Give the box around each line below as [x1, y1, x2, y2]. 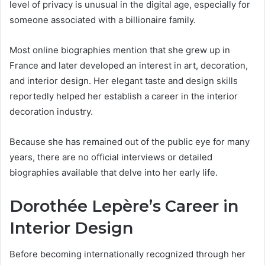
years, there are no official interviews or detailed [9, 151, 212, 163]
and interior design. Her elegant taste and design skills [9, 75, 238, 86]
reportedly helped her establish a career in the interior [9, 90, 238, 102]
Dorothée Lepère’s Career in [9, 196, 238, 216]
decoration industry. [9, 105, 93, 117]
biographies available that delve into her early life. [9, 166, 218, 178]
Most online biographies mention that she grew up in [9, 44, 230, 56]
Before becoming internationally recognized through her [9, 248, 245, 260]
